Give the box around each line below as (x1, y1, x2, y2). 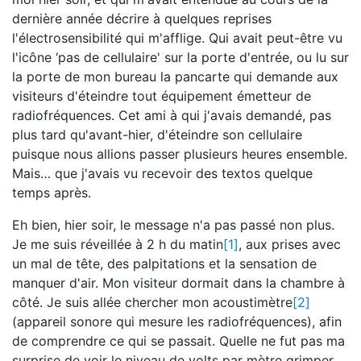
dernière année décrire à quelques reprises (12, 10, 272, 27)
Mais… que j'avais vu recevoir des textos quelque (12, 165, 313, 181)
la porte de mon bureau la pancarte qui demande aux (12, 68, 338, 85)
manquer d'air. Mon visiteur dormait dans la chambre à (12, 275, 345, 291)
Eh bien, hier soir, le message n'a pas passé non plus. (12, 217, 334, 233)
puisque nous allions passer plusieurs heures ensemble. (12, 146, 347, 162)
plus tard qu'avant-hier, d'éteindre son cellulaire (12, 127, 302, 143)
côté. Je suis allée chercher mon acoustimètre (12, 294, 293, 310)
